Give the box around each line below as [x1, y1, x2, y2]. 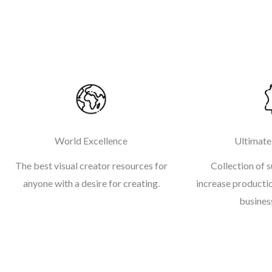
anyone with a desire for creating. [22, 177, 160, 189]
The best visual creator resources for [15, 160, 168, 172]
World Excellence [55, 135, 127, 147]
